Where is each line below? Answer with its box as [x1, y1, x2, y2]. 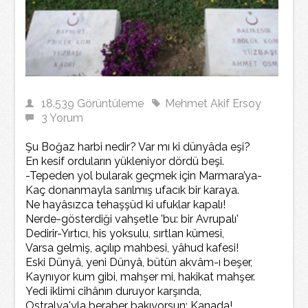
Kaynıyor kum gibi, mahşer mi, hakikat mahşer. [25, 269, 258, 283]
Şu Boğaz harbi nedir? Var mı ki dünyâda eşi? [25, 140, 254, 153]
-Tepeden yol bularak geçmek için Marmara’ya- [25, 168, 265, 182]
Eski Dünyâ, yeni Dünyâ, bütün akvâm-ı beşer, [25, 255, 256, 269]
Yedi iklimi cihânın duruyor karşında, [25, 284, 205, 298]
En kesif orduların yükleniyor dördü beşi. [25, 154, 228, 168]
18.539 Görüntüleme [41, 96, 144, 110]
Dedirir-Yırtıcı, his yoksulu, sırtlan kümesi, [25, 226, 228, 240]
